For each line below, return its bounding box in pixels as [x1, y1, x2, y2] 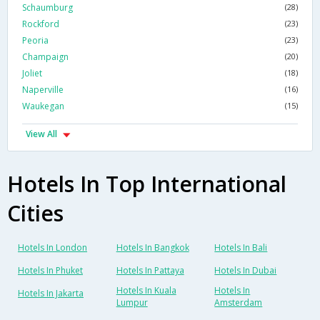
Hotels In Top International [7, 169, 286, 199]
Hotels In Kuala [116, 284, 176, 297]
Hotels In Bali [214, 241, 268, 254]
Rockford [22, 18, 59, 31]
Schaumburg [22, 1, 73, 14]
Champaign [22, 51, 69, 64]
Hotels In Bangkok [116, 241, 189, 254]
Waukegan [22, 100, 64, 113]
